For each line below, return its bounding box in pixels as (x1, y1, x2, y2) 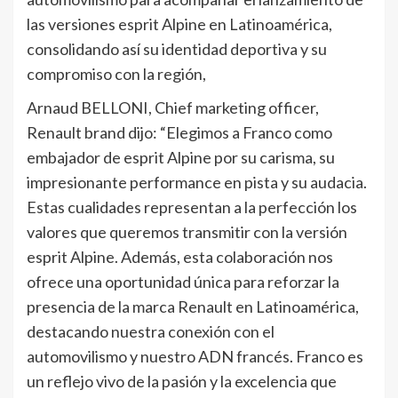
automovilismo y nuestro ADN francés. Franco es (27, 346, 363, 367)
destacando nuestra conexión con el (27, 322, 275, 342)
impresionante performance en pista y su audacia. (27, 172, 367, 193)
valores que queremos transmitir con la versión (27, 222, 347, 243)
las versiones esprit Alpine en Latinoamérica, (27, 14, 332, 35)
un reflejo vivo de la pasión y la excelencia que (27, 371, 337, 392)
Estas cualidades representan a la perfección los (27, 197, 357, 218)
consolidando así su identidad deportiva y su (27, 39, 327, 60)
